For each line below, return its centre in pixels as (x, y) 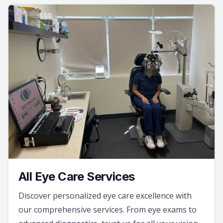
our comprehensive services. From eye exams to (108, 210)
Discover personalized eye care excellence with (105, 196)
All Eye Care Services (77, 177)
